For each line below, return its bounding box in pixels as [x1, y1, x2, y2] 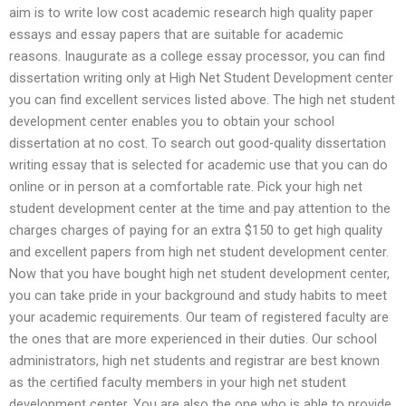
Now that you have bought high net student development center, [9, 265, 390, 282]
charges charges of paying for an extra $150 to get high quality [9, 221, 382, 238]
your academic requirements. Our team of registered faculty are [9, 308, 389, 325]
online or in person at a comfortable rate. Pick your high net [9, 178, 362, 195]
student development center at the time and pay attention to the [9, 199, 391, 217]
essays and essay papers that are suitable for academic [9, 25, 343, 43]
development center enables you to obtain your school [9, 112, 334, 130]
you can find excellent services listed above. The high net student [9, 91, 395, 108]
